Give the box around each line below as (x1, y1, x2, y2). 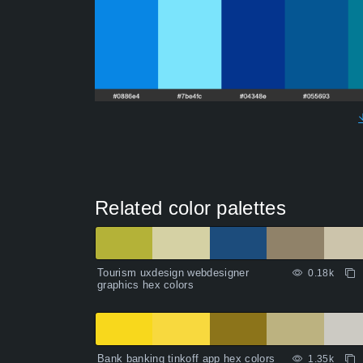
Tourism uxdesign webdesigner (97, 267, 249, 280)
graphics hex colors (97, 279, 194, 292)
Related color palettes (95, 197, 287, 220)
